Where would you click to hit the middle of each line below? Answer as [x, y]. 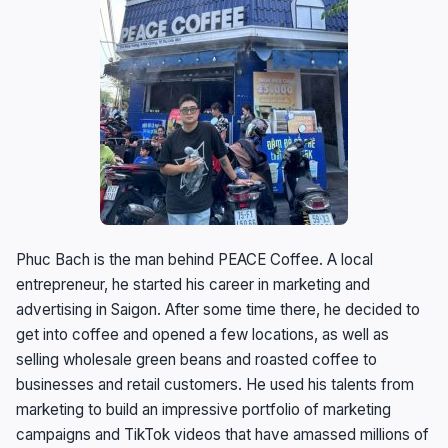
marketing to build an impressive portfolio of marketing [203, 410]
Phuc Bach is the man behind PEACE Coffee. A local [194, 260]
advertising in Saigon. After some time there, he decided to [218, 310]
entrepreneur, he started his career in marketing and [193, 285]
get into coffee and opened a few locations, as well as [202, 335]
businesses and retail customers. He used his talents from [215, 385]
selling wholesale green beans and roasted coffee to [196, 360]
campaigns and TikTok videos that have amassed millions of [222, 435]
